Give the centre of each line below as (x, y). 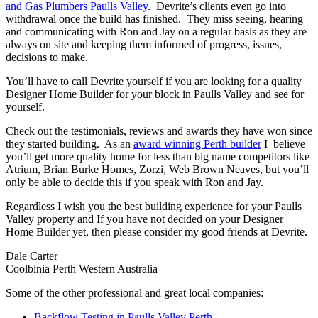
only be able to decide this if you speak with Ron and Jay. (135, 182)
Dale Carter (32, 256)
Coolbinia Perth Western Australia (82, 269)
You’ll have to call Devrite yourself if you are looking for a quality (154, 82)
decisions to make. (47, 57)
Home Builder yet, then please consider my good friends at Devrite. (157, 232)
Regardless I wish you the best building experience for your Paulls (154, 207)
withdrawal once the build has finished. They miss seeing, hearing (154, 19)
